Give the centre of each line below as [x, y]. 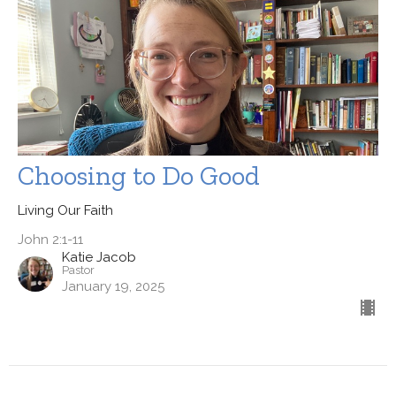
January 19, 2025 [113, 287]
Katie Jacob [99, 258]
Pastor [78, 270]
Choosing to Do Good [139, 176]
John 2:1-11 [50, 240]
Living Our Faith [65, 211]
